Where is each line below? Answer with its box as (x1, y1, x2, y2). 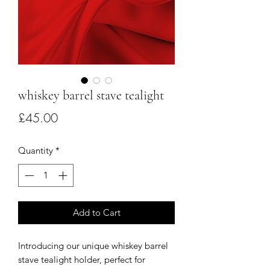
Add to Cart (72, 207, 121, 219)
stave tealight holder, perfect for (18, 254, 145, 266)
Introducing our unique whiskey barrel (18, 240, 168, 252)
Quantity (18, 144, 53, 156)
